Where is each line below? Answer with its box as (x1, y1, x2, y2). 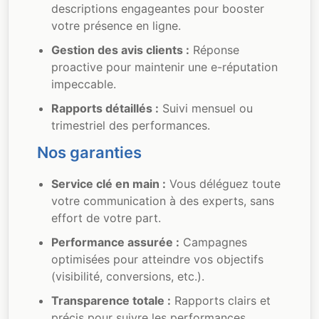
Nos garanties (37, 143, 142, 162)
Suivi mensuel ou (159, 101, 253, 115)
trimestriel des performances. (51, 118, 211, 132)
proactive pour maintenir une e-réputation (51, 60, 278, 74)
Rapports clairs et (171, 293, 271, 308)
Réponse (189, 43, 240, 57)
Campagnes (179, 235, 248, 249)
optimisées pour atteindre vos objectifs (51, 252, 264, 266)
